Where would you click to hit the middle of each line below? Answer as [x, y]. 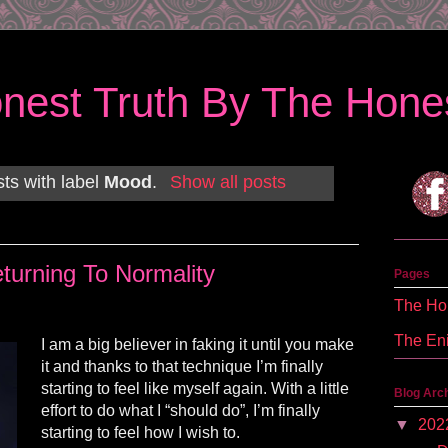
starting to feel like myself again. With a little [195, 388]
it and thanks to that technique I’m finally [182, 366]
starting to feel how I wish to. [140, 432]
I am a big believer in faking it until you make [197, 344]
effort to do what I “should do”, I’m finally [180, 410]
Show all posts [227, 182]
